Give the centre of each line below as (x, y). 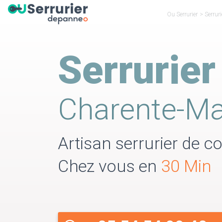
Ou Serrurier (183, 14)
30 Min (186, 166)
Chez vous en (110, 166)
